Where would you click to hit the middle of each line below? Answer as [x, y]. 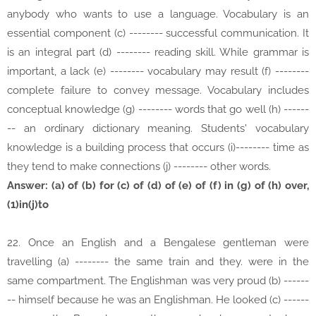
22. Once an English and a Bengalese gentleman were [158, 243]
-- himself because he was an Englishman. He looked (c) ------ [158, 300]
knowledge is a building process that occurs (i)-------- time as [158, 148]
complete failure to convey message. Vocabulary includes [158, 91]
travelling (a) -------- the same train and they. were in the [158, 262]
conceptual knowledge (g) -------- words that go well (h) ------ [158, 110]
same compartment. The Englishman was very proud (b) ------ [158, 281]
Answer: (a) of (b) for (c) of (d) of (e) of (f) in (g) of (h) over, [158, 186]
